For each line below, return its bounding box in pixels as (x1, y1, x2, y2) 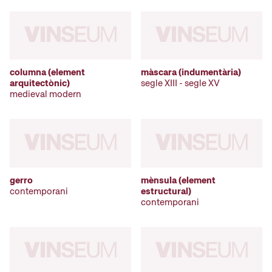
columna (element (10, 66, 85, 79)
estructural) (141, 185, 191, 197)
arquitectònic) (10, 77, 70, 90)
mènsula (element (141, 174, 216, 186)
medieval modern (10, 88, 81, 101)
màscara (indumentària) (141, 66, 241, 79)
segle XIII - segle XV (141, 77, 220, 90)
